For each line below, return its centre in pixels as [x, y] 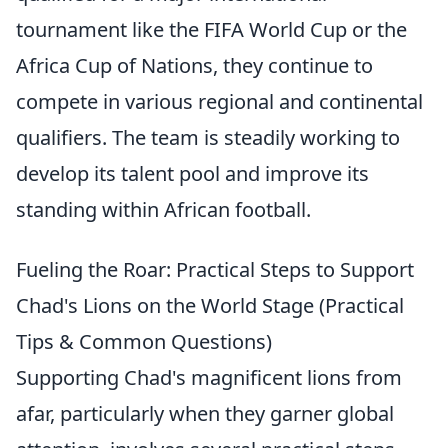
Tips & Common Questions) [144, 341]
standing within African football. [163, 209]
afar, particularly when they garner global [205, 413]
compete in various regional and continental [219, 101]
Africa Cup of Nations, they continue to [194, 65]
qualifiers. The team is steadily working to [208, 137]
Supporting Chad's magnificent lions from [209, 377]
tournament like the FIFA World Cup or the [211, 29]
